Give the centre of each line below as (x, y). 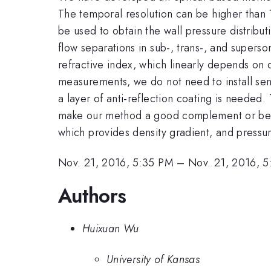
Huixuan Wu (111, 229)
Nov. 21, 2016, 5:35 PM (116, 163)
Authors (92, 195)
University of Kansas (153, 259)
